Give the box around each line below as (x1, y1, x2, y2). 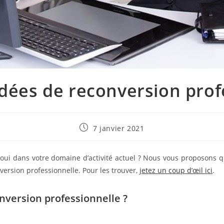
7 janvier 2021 (93, 123, 144, 133)
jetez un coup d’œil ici (139, 165, 212, 175)
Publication (79, 122, 120, 132)
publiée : (79, 132, 111, 142)
